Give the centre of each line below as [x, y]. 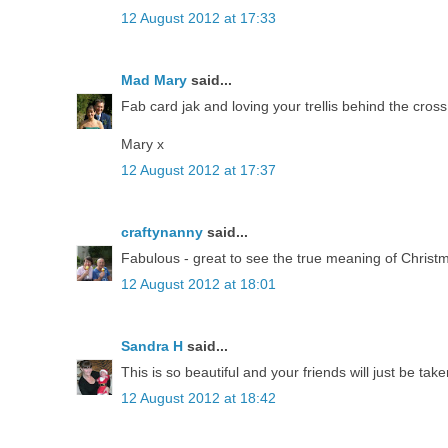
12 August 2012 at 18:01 [198, 284]
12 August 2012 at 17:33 [198, 18]
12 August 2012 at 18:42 [198, 398]
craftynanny [162, 232]
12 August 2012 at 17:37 [198, 170]
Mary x [142, 144]
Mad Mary [154, 80]
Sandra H [152, 346]
